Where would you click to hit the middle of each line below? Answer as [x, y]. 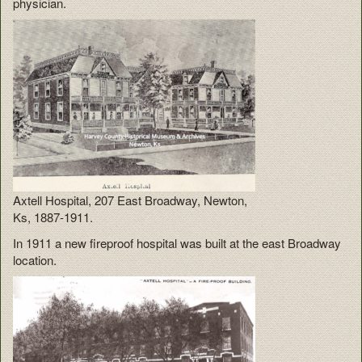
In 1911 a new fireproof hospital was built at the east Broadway [177, 242]
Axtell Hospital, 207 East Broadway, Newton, [130, 200]
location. [35, 259]
